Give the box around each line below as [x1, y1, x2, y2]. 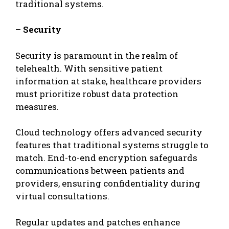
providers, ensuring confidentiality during [15, 177, 200, 190]
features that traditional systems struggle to [15, 139, 209, 151]
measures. [15, 100, 59, 112]
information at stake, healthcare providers [15, 75, 201, 87]
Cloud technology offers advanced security [15, 126, 202, 139]
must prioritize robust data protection [15, 87, 178, 100]
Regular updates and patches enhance [15, 216, 180, 228]
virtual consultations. [15, 190, 109, 202]
